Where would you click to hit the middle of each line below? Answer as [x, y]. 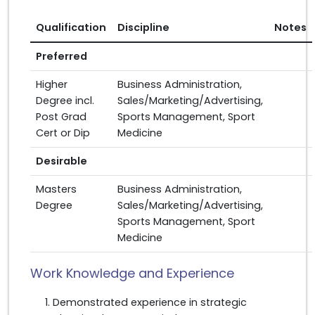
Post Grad [61, 117]
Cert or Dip [63, 133]
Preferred [62, 56]
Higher [52, 84]
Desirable [62, 161]
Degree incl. [65, 101]
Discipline [143, 27]
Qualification [71, 27]
